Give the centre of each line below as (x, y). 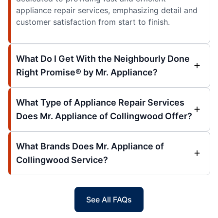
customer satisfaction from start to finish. (93, 22)
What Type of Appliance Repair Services (100, 103)
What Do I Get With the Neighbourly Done (103, 59)
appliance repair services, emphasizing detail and (107, 10)
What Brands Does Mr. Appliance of (90, 146)
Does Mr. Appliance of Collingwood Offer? (104, 116)
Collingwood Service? (62, 160)
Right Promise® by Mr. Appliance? (87, 73)
